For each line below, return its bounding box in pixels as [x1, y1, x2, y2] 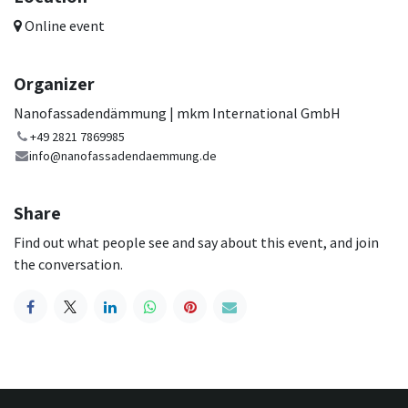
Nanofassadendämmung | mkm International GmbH [14, 104, 341, 123]
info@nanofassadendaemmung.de [29, 148, 218, 165]
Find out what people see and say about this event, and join [14, 233, 379, 252]
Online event [22, 16, 105, 36]
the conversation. [14, 255, 123, 274]
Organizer [14, 72, 95, 97]
